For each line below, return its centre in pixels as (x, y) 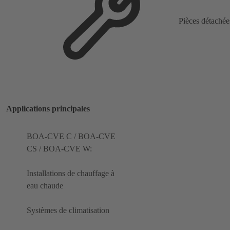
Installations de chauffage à (71, 174)
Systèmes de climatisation (68, 210)
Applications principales (48, 109)
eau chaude (45, 186)
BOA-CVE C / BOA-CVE (71, 137)
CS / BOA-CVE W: (59, 149)
